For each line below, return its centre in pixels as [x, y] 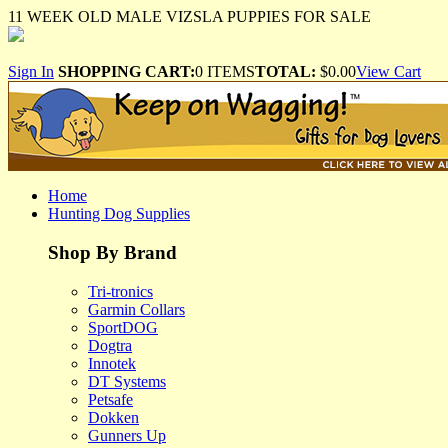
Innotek [112, 363]
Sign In [31, 72]
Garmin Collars [136, 309]
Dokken [113, 417]
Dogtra [110, 345]
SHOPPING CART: [126, 72]
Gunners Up [127, 435]
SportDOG [123, 327]
